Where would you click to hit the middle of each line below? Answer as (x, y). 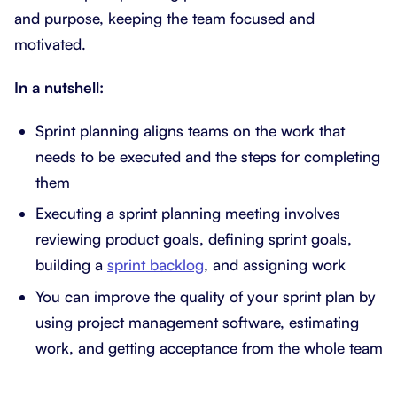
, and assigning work (275, 265)
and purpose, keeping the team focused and (164, 18)
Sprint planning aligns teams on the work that (190, 130)
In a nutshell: (59, 87)
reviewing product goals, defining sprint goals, (194, 239)
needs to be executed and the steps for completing (208, 156)
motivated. (50, 43)
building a (71, 265)
